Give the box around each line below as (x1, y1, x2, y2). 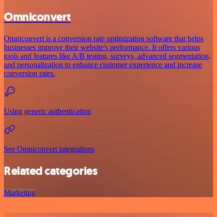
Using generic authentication (4, 107, 91, 115)
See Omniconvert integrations (4, 144, 94, 153)
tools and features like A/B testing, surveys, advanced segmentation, (4, 51, 211, 60)
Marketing (4, 188, 35, 197)
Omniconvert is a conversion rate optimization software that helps (4, 34, 203, 43)
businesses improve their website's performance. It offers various (4, 43, 200, 51)
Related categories (4, 163, 98, 179)
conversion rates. (4, 69, 55, 77)
